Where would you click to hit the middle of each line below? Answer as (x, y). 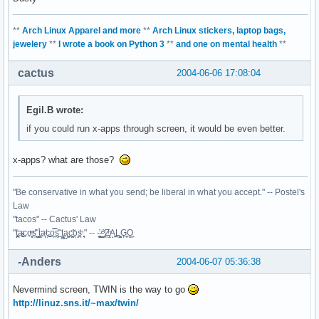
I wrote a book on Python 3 (111, 44)
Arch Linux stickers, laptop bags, (219, 30)
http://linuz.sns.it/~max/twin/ (76, 303)
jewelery (30, 44)
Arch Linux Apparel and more (82, 30)
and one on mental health (226, 44)
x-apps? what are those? (66, 159)
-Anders (40, 261)
